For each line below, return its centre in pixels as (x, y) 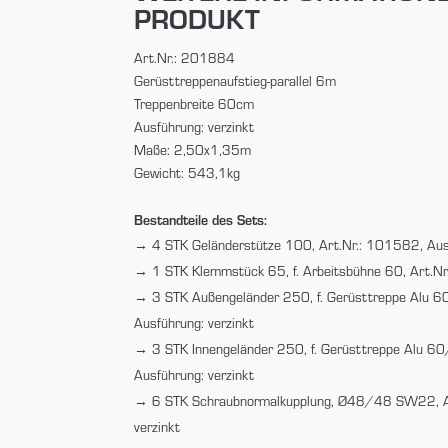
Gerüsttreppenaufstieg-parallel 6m (235, 80)
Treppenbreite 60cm (194, 103)
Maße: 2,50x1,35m (193, 149)
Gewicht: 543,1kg (187, 172)
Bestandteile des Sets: (201, 219)
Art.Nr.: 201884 (185, 57)
